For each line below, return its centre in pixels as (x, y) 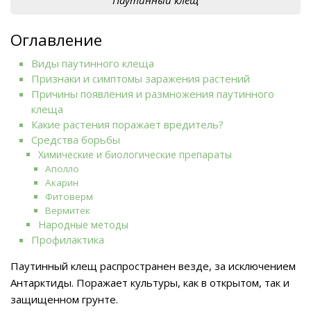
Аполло (62, 168)
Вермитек (68, 210)
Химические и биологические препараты (135, 154)
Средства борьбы (76, 139)
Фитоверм (69, 196)
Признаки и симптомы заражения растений (141, 78)
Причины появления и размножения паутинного (153, 93)
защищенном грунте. (64, 299)
